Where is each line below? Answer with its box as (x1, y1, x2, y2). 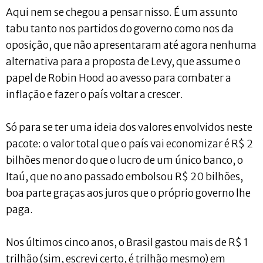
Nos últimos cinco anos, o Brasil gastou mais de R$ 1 (6, 235, 248, 249)
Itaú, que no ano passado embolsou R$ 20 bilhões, (6, 170, 243, 183)
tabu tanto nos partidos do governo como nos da (6, 22, 234, 35)
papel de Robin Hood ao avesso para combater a (6, 71, 231, 85)
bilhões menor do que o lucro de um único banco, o (6, 153, 243, 167)
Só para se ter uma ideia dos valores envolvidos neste (6, 120, 252, 134)
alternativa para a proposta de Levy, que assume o (6, 55, 241, 68)
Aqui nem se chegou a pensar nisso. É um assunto (6, 5, 238, 19)
